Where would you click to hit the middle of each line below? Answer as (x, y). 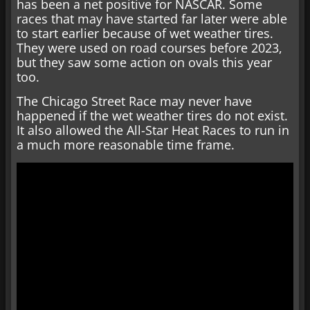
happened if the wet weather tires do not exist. (152, 116)
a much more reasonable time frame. (126, 145)
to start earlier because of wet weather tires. (145, 33)
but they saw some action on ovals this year (144, 62)
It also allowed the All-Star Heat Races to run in (153, 130)
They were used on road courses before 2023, (149, 47)
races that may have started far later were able (152, 18)
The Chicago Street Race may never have (134, 101)
